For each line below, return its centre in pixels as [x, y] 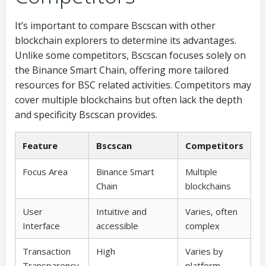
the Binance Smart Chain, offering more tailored [122, 70]
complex [202, 226]
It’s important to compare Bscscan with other [115, 26]
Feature [40, 145]
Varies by [204, 251]
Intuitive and [121, 211]
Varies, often [211, 211]
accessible [117, 226]
